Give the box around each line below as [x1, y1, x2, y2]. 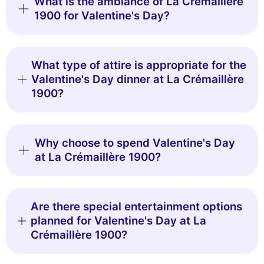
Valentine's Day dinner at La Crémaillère [31, 72, 244, 87]
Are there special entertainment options [31, 200, 243, 214]
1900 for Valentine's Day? [34, 9, 170, 23]
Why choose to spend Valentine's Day [34, 136, 235, 150]
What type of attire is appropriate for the [31, 58, 246, 72]
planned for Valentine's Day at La [31, 214, 207, 228]
